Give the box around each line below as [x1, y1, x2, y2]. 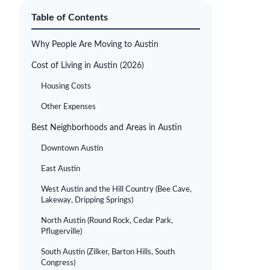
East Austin [41, 165, 80, 173]
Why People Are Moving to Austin [31, 40, 159, 49]
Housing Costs [41, 83, 91, 90]
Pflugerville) [41, 228, 82, 236]
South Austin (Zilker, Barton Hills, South [41, 248, 175, 256]
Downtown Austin [41, 145, 103, 152]
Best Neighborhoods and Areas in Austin [31, 124, 182, 132]
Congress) [41, 259, 75, 267]
